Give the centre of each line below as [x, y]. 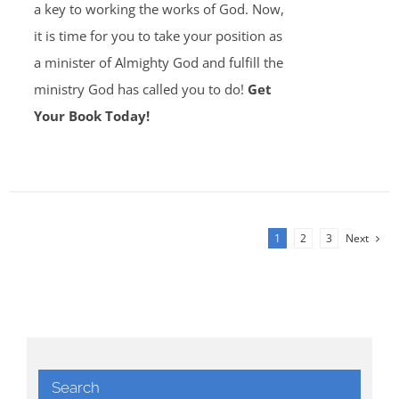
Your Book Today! [91, 116]
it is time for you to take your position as [158, 36]
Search [76, 388]
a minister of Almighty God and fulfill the [158, 62]
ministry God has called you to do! [140, 89]
